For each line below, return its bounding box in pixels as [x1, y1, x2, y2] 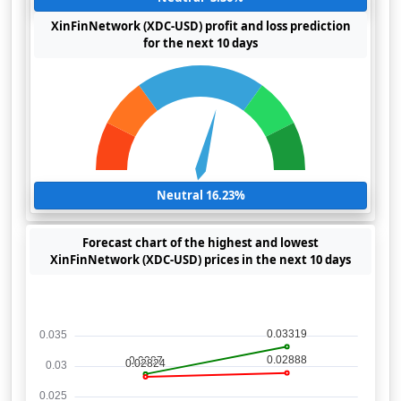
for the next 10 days [143, 35, 258, 51]
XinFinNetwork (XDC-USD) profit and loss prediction [50, 18, 351, 34]
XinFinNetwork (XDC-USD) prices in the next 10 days [50, 252, 351, 268]
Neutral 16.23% [156, 187, 245, 203]
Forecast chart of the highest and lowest [82, 235, 319, 251]
